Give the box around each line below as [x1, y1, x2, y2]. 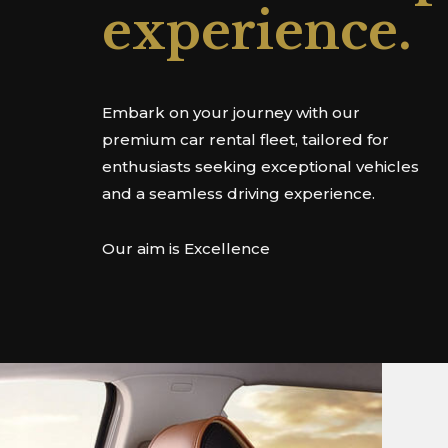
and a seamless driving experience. [102, 184, 375, 203]
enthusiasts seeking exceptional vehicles [102, 157, 419, 176]
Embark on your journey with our [102, 103, 360, 122]
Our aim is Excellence [102, 238, 270, 258]
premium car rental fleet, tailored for [102, 130, 389, 149]
